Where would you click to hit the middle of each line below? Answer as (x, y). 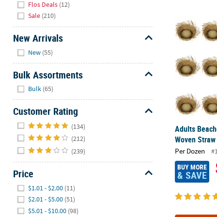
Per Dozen (190, 151)
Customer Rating (45, 111)
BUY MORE (192, 167)
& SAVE (192, 175)
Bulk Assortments (48, 75)
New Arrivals (38, 38)
